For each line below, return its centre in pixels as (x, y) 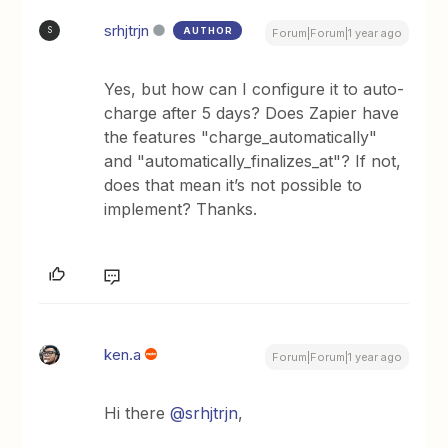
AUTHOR (208, 30)
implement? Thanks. (181, 208)
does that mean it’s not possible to (233, 184)
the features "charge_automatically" (241, 136)
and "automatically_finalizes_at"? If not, (253, 160)
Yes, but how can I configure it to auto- (254, 88)
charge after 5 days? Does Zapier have (252, 112)
